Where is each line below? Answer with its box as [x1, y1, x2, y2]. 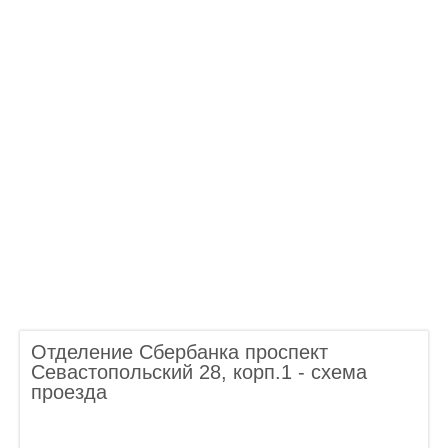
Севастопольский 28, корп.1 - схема [31, 361, 367, 383]
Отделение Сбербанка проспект [31, 341, 328, 363]
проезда [31, 381, 107, 403]
